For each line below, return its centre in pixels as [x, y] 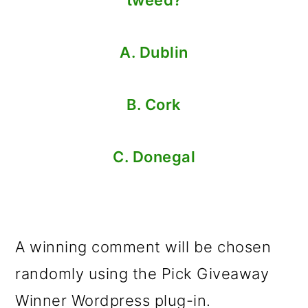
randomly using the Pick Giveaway [142, 273]
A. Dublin [154, 52]
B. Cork [154, 104]
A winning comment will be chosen [143, 246]
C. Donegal [154, 156]
